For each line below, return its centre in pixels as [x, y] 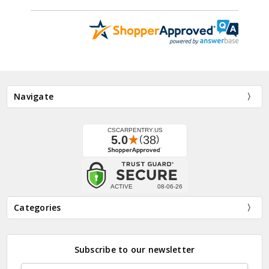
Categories [38, 208]
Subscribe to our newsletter [134, 249]
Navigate [34, 96]
